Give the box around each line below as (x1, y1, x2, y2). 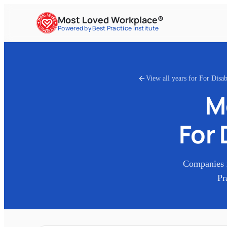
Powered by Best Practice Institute (58, 23, 159, 32)
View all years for (146, 74, 199, 83)
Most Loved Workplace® (58, 13, 164, 26)
